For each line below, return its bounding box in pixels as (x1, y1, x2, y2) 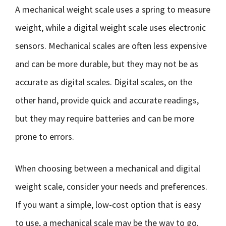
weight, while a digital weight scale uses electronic (15, 22, 206, 33)
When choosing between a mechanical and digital (15, 162, 200, 174)
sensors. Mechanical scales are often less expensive (15, 40, 207, 51)
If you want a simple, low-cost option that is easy (15, 199, 201, 210)
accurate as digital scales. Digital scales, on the (15, 76, 192, 88)
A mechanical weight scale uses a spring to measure (15, 4, 210, 15)
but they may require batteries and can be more (15, 112, 194, 124)
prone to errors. (15, 131, 74, 142)
